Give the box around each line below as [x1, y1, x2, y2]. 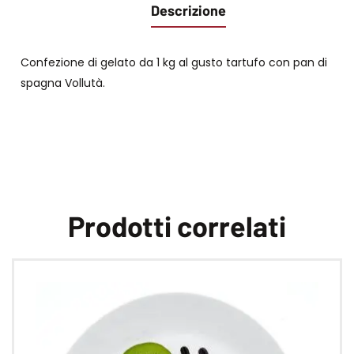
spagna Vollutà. [21, 74, 105, 91]
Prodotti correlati [68, 208, 286, 243]
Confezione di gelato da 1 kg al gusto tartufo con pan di [21, 54, 327, 70]
